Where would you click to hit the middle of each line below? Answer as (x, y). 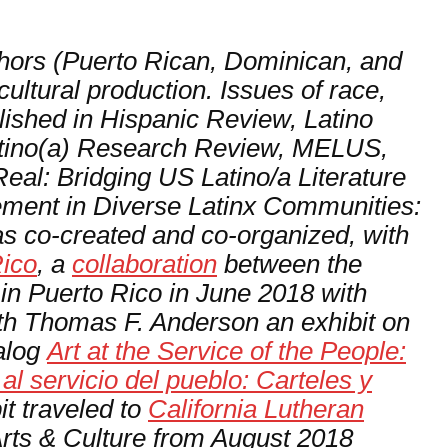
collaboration (144, 264)
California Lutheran (256, 409)
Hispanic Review (195, 119)
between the (289, 264)
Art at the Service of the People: (226, 351)
